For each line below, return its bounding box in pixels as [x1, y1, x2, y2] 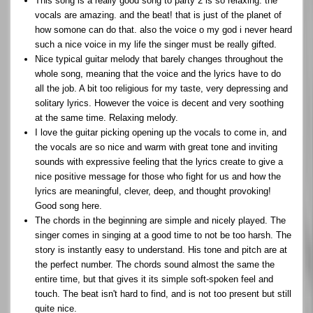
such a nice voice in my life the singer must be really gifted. [35, 38, 277, 50]
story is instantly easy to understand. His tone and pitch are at [35, 244, 287, 255]
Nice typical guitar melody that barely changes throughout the [35, 53, 283, 64]
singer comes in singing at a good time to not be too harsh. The [35, 229, 291, 240]
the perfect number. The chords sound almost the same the [35, 259, 275, 270]
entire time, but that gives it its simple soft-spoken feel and [35, 273, 273, 284]
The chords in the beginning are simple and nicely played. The [35, 214, 286, 226]
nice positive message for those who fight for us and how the [35, 170, 281, 182]
